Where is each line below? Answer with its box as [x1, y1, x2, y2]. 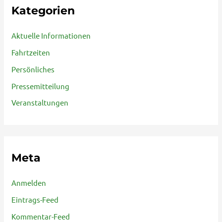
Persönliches [11, 64, 55, 74]
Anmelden [11, 178, 47, 188]
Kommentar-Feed [11, 211, 70, 221]
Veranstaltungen [11, 98, 69, 108]
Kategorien [11, 3, 75, 17]
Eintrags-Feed [11, 195, 59, 204]
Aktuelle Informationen [11, 31, 91, 41]
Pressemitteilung [11, 81, 70, 91]
